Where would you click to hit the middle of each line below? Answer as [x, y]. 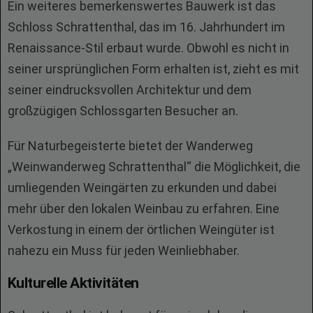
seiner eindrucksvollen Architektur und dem [130, 90]
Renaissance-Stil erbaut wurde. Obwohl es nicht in [148, 48]
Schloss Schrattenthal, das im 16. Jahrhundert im [146, 27]
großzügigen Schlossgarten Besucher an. [123, 111]
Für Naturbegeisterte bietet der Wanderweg [130, 146]
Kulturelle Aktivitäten [73, 283]
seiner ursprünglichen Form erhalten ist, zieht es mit [153, 69]
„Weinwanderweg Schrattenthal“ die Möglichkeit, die [154, 167]
